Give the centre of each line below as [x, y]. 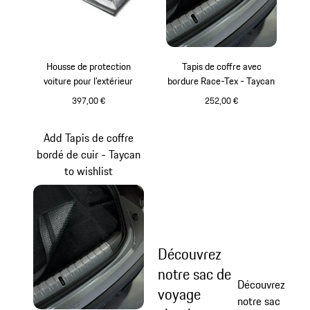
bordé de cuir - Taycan [88, 154]
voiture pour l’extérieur [89, 81]
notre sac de [195, 274]
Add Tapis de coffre [88, 137]
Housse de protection [88, 66]
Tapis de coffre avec [221, 66]
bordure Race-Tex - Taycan [222, 81]
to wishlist [88, 171]
